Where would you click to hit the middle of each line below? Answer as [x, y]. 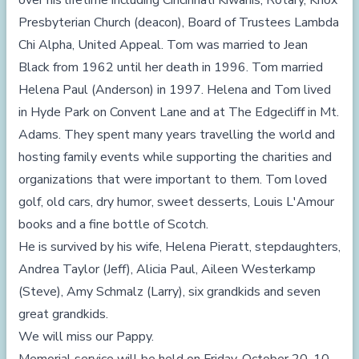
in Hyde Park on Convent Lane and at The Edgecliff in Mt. [179, 112]
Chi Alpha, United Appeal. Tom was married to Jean [163, 45]
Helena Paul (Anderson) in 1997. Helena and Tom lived [175, 90]
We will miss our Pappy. [86, 337]
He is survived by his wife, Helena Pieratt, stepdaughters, [179, 247]
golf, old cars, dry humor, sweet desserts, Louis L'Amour [176, 202]
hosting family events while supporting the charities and [175, 157]
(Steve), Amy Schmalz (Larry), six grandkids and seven [169, 292]
